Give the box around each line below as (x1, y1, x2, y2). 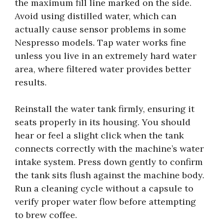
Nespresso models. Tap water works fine (15, 36, 186, 48)
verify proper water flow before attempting (15, 195, 196, 207)
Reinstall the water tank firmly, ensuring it (15, 103, 194, 114)
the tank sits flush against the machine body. (15, 169, 204, 181)
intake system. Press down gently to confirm (15, 156, 203, 167)
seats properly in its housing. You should (15, 116, 191, 128)
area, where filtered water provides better (15, 63, 191, 75)
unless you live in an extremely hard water (15, 50, 196, 61)
